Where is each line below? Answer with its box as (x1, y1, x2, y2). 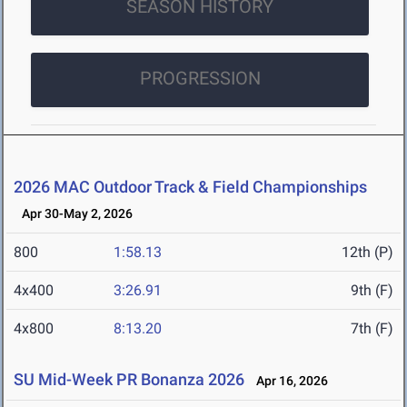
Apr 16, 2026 (248, 373, 328, 389)
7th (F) (351, 320, 393, 338)
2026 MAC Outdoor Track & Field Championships (14, 177, 367, 197)
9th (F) (351, 282, 393, 300)
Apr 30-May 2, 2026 (14, 206, 133, 222)
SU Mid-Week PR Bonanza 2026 (14, 370, 244, 390)
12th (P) (342, 243, 393, 262)
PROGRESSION (139, 67, 261, 90)
